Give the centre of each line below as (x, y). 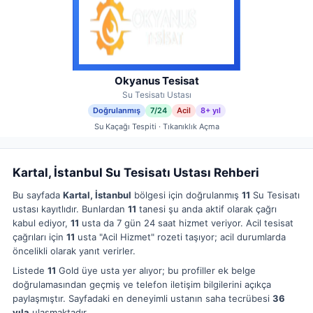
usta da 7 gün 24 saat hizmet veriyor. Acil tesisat (186, 223)
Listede (30, 270)
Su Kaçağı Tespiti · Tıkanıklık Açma (156, 126)
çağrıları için (39, 237)
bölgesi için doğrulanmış (187, 195)
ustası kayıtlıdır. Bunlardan (70, 209)
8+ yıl (210, 110)
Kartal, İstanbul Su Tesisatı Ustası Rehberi (136, 173)
